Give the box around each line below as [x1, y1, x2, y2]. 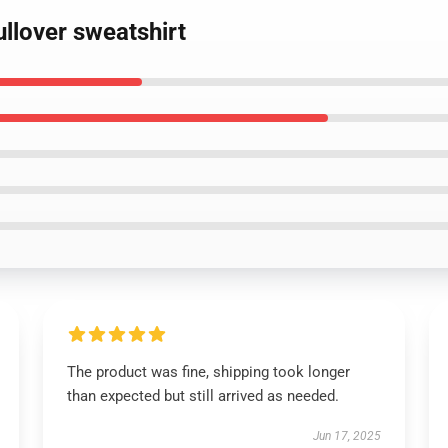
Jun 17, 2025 [313, 429, 382, 443]
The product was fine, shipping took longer [66, 363, 350, 381]
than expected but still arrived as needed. [66, 387, 339, 405]
